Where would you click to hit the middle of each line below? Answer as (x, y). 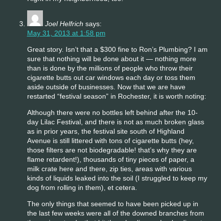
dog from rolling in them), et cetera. (82, 187)
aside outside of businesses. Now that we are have (106, 87)
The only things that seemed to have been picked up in (112, 203)
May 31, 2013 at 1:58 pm (66, 33)
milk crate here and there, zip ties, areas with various (109, 168)
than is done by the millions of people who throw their (110, 68)
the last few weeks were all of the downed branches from (115, 213)
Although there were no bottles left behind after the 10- (112, 112)
